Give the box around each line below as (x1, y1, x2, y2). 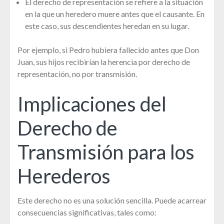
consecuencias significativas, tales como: (17, 207, 156, 217)
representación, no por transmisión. (17, 69, 137, 79)
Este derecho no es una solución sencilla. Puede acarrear (17, 195, 206, 205)
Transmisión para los (17, 140, 194, 164)
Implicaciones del (17, 92, 166, 116)
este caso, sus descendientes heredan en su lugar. (25, 21, 189, 31)
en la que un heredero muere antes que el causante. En (25, 9, 204, 19)
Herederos (17, 164, 110, 188)
